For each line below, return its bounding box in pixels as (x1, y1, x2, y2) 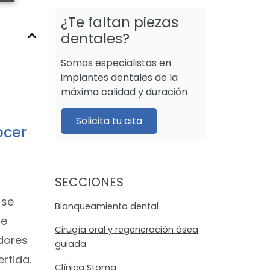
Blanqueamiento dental (55, 200, 159, 213)
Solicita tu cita (76, 114, 143, 128)
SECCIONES (55, 174, 124, 191)
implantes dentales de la (61, 71, 178, 85)
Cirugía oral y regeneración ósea (55, 224, 199, 236)
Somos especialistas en (61, 56, 172, 71)
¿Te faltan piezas (61, 13, 179, 33)
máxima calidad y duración (61, 85, 188, 99)
